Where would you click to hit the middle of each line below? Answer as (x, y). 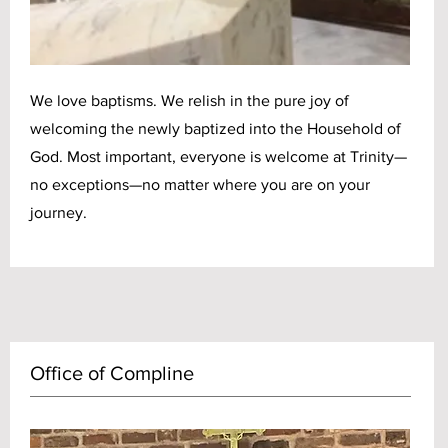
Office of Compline (112, 373)
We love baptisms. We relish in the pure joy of (189, 100)
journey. (60, 212)
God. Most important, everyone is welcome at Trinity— (218, 156)
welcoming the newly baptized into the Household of (215, 128)
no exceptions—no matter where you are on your (200, 184)
